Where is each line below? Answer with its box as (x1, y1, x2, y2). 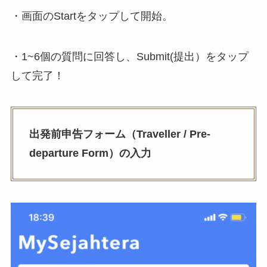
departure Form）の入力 (29, 147, 151, 160)
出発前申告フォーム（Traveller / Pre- (29, 128, 210, 141)
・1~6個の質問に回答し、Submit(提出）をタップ (10, 50, 249, 63)
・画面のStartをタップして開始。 (10, 10, 173, 22)
